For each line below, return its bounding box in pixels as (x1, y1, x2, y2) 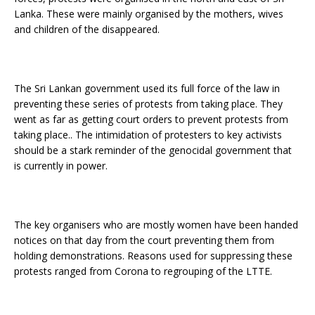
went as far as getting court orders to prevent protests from (14, 112, 288, 127)
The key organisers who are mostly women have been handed (14, 218, 298, 232)
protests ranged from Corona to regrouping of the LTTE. (14, 264, 275, 278)
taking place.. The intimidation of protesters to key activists (14, 128, 282, 142)
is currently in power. (14, 159, 110, 173)
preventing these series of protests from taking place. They (14, 97, 283, 111)
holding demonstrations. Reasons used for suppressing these (14, 249, 292, 263)
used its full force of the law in (140, 82, 280, 96)
